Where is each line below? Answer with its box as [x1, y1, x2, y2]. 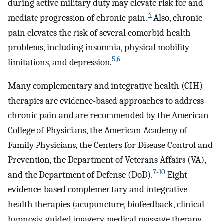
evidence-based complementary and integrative [8, 184, 187, 195]
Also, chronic [153, 12, 202, 23]
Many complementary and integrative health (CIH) [8, 80, 203, 92]
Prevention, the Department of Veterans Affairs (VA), [8, 154, 206, 166]
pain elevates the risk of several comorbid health [8, 27, 191, 38]
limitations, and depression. [8, 56, 112, 68]
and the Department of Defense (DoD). [8, 169, 153, 181]
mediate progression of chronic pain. [8, 12, 147, 23]
